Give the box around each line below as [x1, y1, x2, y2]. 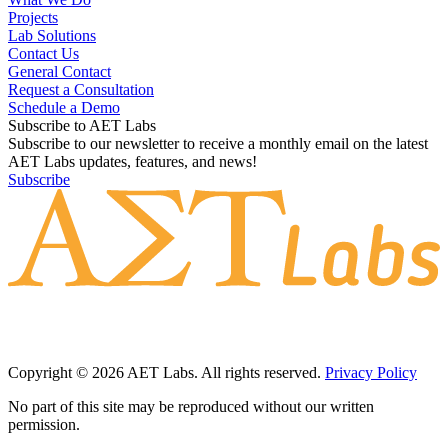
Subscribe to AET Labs [8, 117, 156, 135]
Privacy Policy [325, 364, 417, 382]
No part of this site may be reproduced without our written [8, 398, 374, 416]
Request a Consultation [8, 81, 154, 99]
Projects [8, 9, 58, 27]
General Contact [8, 63, 111, 81]
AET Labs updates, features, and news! [8, 153, 257, 171]
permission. [8, 416, 80, 434]
